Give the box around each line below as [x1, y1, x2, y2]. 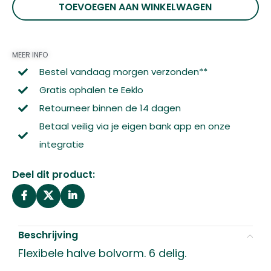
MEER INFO [12, 50, 48, 60]
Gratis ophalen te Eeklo [39, 83, 143, 96]
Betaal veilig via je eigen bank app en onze [39, 120, 230, 132]
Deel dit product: [12, 168, 95, 181]
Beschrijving [18, 228, 78, 242]
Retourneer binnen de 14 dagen [39, 102, 181, 114]
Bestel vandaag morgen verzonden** [39, 65, 207, 78]
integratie [39, 138, 84, 151]
